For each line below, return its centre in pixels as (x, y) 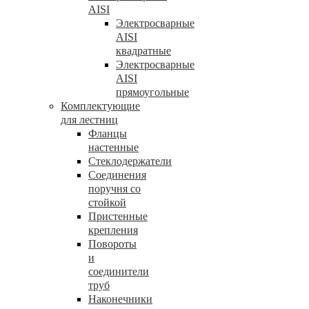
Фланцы (108, 133)
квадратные (143, 51)
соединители (119, 271)
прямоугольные (152, 92)
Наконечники (120, 299)
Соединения (117, 175)
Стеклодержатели (130, 161)
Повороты (112, 244)
